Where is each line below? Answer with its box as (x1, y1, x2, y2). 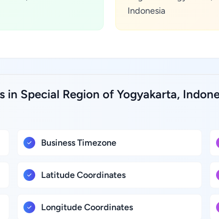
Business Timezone (41, 137, 117, 148)
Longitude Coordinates (41, 202, 133, 213)
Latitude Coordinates (41, 170, 126, 180)
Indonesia (128, 5, 165, 16)
